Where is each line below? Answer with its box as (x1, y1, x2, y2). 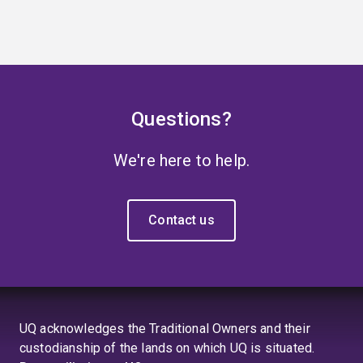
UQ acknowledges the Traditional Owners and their (19, 321, 310, 336)
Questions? (131, 108, 232, 130)
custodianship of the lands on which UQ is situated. (19, 340, 315, 356)
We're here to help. (113, 151, 250, 170)
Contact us (148, 212, 215, 228)
